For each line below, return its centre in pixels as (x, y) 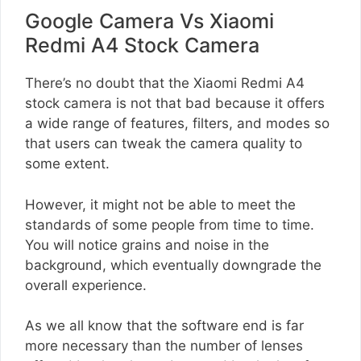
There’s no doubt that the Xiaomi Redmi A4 (165, 83)
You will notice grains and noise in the (147, 245)
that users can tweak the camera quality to (164, 144)
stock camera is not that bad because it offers (175, 104)
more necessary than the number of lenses (164, 346)
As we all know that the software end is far (164, 326)
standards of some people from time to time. (170, 224)
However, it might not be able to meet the (160, 204)
